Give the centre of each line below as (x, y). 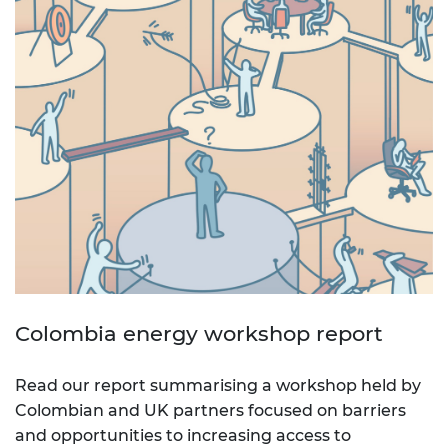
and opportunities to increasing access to (183, 436)
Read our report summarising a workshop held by (218, 386)
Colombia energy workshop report (199, 334)
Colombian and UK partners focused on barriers (210, 411)
